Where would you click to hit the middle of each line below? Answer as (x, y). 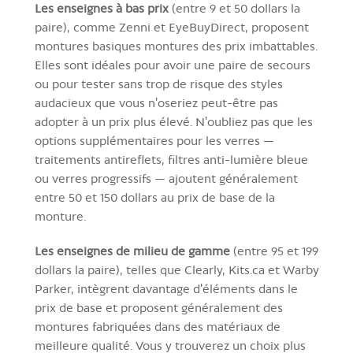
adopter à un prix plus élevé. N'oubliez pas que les (174, 121)
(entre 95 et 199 (274, 251)
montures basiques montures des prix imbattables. (176, 46)
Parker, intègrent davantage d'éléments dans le (166, 288)
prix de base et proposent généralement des (159, 307)
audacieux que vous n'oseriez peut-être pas (156, 102)
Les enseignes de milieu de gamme (132, 251)
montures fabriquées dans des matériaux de (158, 326)
